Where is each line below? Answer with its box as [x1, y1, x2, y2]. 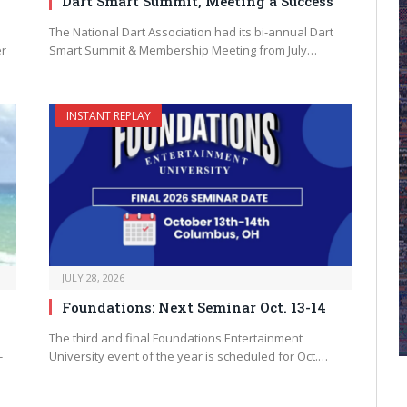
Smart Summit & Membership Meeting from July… [49, 42, 317, 59]
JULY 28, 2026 [62, 270, 124, 284]
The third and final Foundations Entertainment [49, 329, 303, 346]
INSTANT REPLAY [66, 108, 151, 124]
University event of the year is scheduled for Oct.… [49, 347, 328, 364]
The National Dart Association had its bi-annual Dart [49, 24, 333, 41]
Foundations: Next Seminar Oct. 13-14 [62, 297, 326, 316]
